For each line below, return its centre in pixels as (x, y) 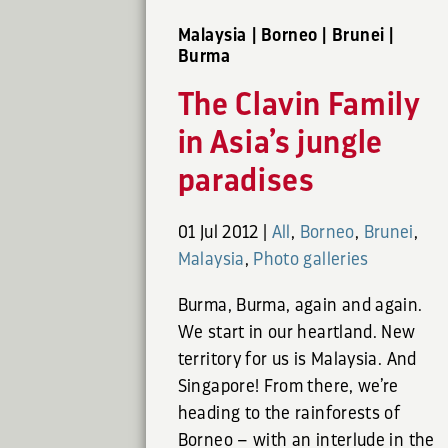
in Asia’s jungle (280, 143)
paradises (246, 181)
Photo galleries (311, 259)
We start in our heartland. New (296, 332)
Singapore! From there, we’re (288, 386)
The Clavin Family (298, 105)
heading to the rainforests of (289, 413)
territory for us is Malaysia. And (297, 359)
